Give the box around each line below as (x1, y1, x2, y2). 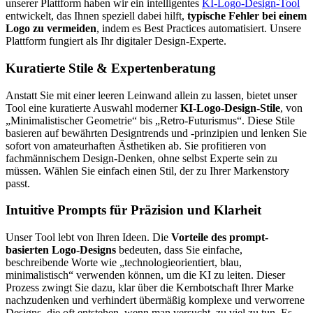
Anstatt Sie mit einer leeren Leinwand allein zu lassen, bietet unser (6, 89, 297, 101)
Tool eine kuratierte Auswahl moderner (6, 101, 180, 114)
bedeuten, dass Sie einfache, (116, 244, 242, 256)
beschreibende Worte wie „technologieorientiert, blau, (6, 256, 242, 269)
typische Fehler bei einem (187, 10, 307, 22)
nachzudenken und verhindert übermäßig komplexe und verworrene (6, 294, 305, 307)
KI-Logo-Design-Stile (180, 101, 280, 114)
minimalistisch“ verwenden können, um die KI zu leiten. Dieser (6, 269, 285, 282)
